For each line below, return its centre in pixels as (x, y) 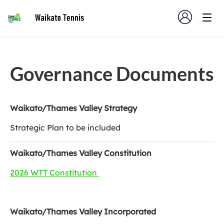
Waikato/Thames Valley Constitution (81, 153)
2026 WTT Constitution (54, 172)
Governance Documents (112, 73)
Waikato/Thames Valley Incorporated (83, 211)
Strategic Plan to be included (65, 127)
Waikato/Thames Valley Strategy (73, 108)
